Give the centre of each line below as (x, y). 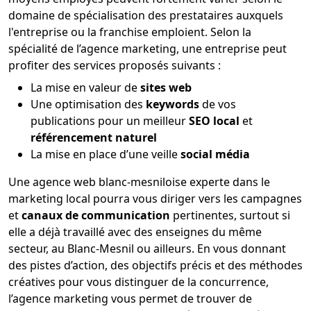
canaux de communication (96, 215)
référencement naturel (94, 137)
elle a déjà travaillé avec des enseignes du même (135, 232)
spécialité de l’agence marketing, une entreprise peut (148, 48)
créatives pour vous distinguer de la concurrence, (138, 281)
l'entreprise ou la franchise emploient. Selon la (130, 32)
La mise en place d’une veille (106, 154)
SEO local (214, 120)
